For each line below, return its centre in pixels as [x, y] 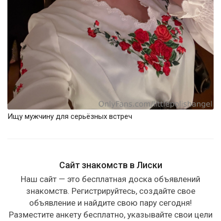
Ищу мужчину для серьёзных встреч [70, 117]
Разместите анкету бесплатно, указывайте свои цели [110, 215]
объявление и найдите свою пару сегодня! [110, 203]
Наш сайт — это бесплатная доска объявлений [110, 179]
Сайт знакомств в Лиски [110, 165]
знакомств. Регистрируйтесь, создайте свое [110, 191]
